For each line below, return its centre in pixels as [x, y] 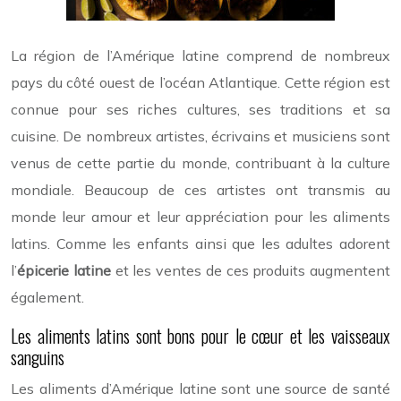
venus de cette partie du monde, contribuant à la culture [200, 162]
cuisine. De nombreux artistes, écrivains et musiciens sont [200, 136]
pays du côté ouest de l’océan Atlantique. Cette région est [200, 82]
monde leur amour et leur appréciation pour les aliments [200, 216]
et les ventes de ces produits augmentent [252, 270]
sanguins [38, 357]
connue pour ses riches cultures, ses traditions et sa [200, 109]
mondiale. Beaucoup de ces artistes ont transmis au [200, 189]
